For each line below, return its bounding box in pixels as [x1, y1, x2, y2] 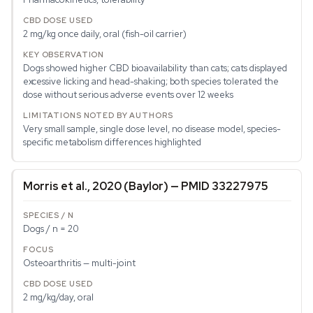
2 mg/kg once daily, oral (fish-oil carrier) [23, 28, 187, 41]
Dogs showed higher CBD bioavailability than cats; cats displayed [23, 62, 287, 75]
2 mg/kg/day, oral [23, 291, 94, 304]
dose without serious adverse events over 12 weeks [23, 89, 233, 101]
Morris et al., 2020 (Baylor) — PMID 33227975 [23, 179, 268, 194]
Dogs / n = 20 [23, 223, 79, 235]
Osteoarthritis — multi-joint [23, 257, 136, 270]
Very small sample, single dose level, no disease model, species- [23, 123, 281, 136]
